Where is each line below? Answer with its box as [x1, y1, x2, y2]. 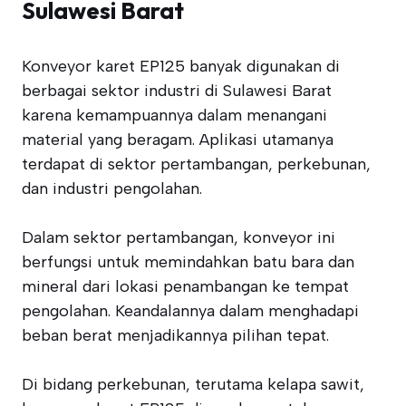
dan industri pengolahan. [22, 179, 202, 198]
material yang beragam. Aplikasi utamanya [22, 130, 333, 150]
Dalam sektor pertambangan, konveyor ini [22, 227, 335, 247]
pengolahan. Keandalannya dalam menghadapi [22, 301, 359, 321]
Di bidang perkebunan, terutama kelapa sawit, [22, 374, 364, 394]
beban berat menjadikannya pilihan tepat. [22, 325, 329, 345]
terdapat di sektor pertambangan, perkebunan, [22, 154, 371, 174]
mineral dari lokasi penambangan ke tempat [22, 276, 349, 296]
